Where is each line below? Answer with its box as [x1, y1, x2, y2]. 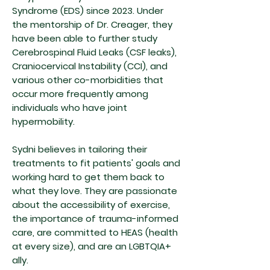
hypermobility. [12, 115, 77, 128]
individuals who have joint [12, 101, 127, 114]
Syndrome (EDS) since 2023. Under [12, 4, 163, 17]
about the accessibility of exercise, [12, 198, 170, 211]
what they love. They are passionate [12, 184, 177, 197]
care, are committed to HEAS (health [12, 226, 178, 239]
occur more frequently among [12, 87, 148, 100]
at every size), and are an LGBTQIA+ [12, 240, 171, 253]
